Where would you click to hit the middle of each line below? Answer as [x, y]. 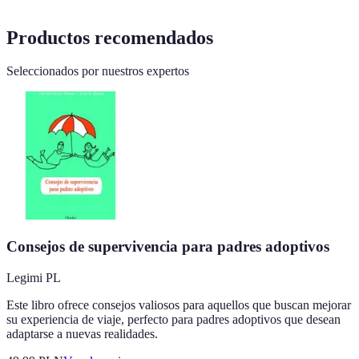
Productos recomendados [110, 37]
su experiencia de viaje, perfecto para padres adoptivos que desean [173, 319]
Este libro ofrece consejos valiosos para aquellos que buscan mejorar [179, 305]
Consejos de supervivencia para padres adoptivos [168, 247]
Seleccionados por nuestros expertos [98, 71]
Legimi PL [34, 277]
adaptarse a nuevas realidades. [82, 333]
